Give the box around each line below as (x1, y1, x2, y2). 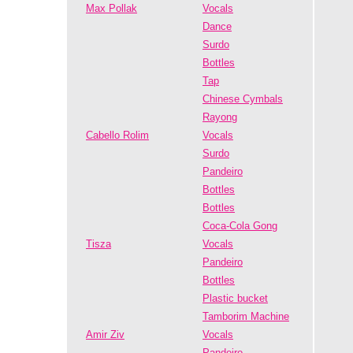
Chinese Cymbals (203, 93, 283, 105)
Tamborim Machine (203, 310, 289, 322)
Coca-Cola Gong (203, 220, 277, 232)
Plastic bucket (203, 292, 268, 304)
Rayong (203, 111, 237, 123)
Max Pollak (86, 2, 137, 14)
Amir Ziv (86, 329, 124, 340)
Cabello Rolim (86, 129, 149, 141)
